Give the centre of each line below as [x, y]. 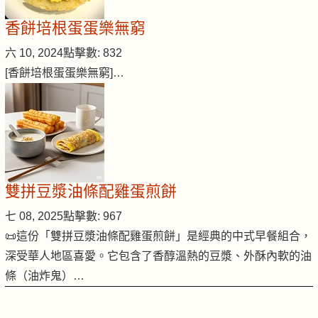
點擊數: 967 [93, 216]
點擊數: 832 [93, 53]
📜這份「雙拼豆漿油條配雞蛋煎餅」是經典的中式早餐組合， [158, 236]
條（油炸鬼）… [45, 276]
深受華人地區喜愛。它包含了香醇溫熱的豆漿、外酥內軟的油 [158, 256]
